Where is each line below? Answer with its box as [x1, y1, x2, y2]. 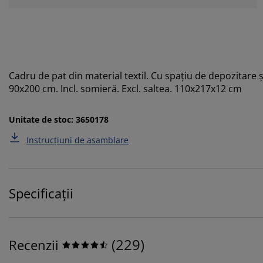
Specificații [9, 184, 73, 202]
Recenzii [9, 235, 59, 254]
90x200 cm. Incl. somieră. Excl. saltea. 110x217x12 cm [9, 82, 242, 95]
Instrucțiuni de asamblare [26, 134, 129, 146]
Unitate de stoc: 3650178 [9, 113, 109, 125]
